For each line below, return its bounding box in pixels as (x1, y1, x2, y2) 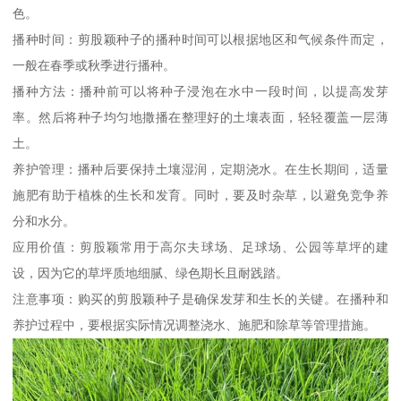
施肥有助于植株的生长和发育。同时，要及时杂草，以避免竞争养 (13, 188, 388, 203)
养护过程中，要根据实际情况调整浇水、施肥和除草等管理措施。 (13, 318, 377, 333)
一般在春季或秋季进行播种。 (13, 58, 176, 73)
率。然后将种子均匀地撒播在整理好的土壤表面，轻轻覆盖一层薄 (13, 110, 388, 125)
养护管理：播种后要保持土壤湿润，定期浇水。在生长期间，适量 (13, 162, 388, 177)
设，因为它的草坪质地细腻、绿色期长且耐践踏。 (13, 266, 289, 281)
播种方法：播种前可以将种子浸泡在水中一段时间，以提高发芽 (13, 84, 388, 99)
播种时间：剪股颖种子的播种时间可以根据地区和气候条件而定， (13, 32, 388, 47)
